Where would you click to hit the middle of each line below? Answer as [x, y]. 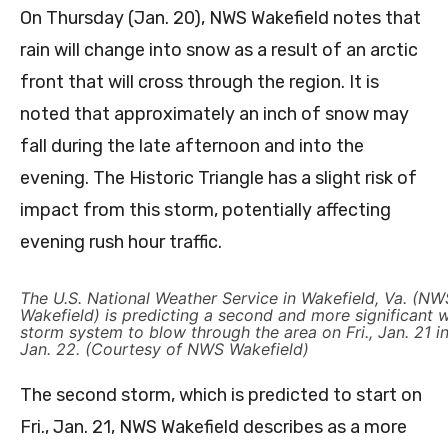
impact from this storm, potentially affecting [205, 210]
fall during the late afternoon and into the [192, 146]
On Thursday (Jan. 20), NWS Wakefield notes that [220, 18]
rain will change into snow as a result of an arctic [219, 50]
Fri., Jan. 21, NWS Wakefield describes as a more [213, 427]
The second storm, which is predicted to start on [221, 395]
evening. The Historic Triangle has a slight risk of [218, 178]
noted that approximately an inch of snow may [214, 114]
